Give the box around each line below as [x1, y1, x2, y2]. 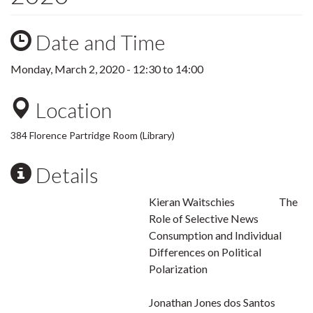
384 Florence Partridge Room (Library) [10, 129, 175, 141]
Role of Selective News [149, 212, 259, 225]
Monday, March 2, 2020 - [10, 62, 133, 75]
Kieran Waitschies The [149, 195, 298, 208]
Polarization [149, 262, 208, 275]
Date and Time [31, 29, 166, 54]
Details [31, 162, 99, 187]
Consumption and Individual [149, 228, 282, 242]
